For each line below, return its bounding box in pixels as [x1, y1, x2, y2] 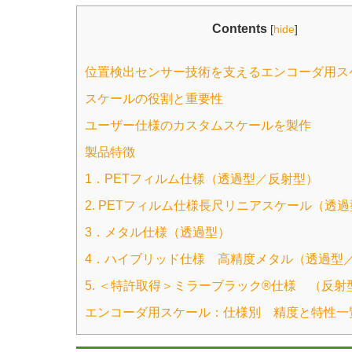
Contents [212, 21, 267, 35]
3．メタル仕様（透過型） [85, 225, 230, 239]
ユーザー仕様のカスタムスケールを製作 [85, 118, 311, 132]
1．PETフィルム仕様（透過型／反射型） [85, 171, 318, 185]
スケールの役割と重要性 [85, 91, 223, 105]
